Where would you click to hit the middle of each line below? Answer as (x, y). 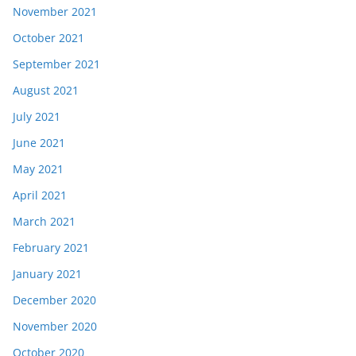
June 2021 (39, 143)
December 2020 (54, 300)
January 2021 (47, 274)
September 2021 (56, 64)
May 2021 (38, 169)
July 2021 (37, 117)
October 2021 (48, 38)
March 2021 (44, 222)
